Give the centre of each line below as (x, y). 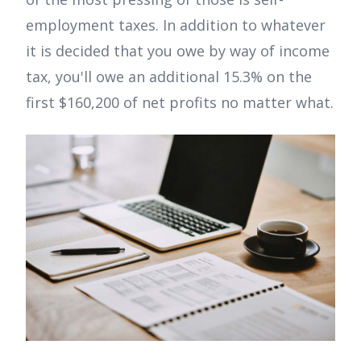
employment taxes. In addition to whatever (176, 25)
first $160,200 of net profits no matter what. (180, 103)
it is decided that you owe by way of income (178, 51)
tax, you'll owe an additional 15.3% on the (169, 77)
